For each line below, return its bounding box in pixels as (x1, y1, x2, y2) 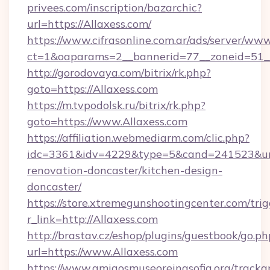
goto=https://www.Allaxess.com (27, 115, 187, 128)
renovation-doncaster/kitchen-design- (27, 163, 222, 177)
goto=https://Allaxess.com (27, 82, 158, 96)
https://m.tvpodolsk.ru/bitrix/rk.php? (27, 98, 206, 112)
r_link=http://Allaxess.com (27, 212, 158, 226)
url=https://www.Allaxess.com (27, 245, 178, 259)
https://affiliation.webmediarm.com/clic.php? (27, 131, 250, 145)
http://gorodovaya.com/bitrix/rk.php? (27, 66, 211, 80)
